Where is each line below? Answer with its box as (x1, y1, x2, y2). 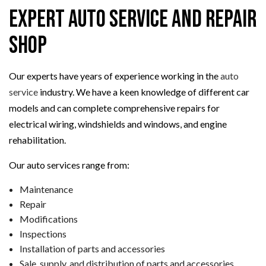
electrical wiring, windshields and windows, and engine (9, 118, 227, 130)
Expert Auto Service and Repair (9, 5, 256, 34)
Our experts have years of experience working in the (9, 70, 220, 82)
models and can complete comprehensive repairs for (9, 102, 220, 114)
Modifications (19, 213, 78, 225)
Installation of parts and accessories (19, 243, 165, 255)
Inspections (19, 228, 66, 240)
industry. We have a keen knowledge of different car (38, 86, 249, 98)
